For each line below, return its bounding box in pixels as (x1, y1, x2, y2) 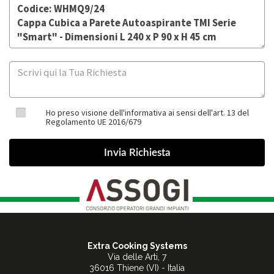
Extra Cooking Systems (87, 241, 187, 251)
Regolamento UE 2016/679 (46, 116, 141, 128)
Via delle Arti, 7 (108, 252, 166, 262)
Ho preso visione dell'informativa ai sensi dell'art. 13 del (46, 107, 249, 119)
